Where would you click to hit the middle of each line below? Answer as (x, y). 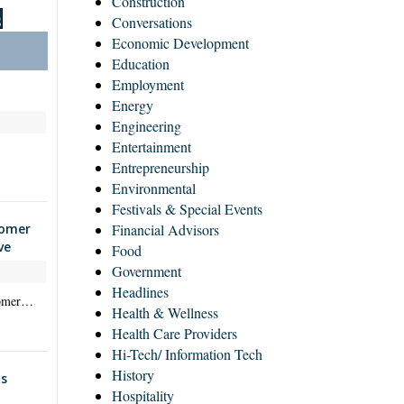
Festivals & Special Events (187, 209)
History (133, 375)
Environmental (153, 188)
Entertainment (151, 147)
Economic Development (180, 43)
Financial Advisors (165, 230)
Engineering (146, 126)
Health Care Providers (174, 334)
